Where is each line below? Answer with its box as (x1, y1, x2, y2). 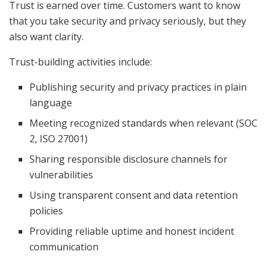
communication (29, 240, 99, 253)
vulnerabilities (29, 168, 94, 181)
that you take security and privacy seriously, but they (9, 14, 246, 28)
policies (29, 204, 64, 217)
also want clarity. (9, 29, 83, 43)
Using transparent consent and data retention (29, 188, 238, 202)
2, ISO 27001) (29, 131, 88, 145)
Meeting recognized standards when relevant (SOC (29, 116, 258, 130)
